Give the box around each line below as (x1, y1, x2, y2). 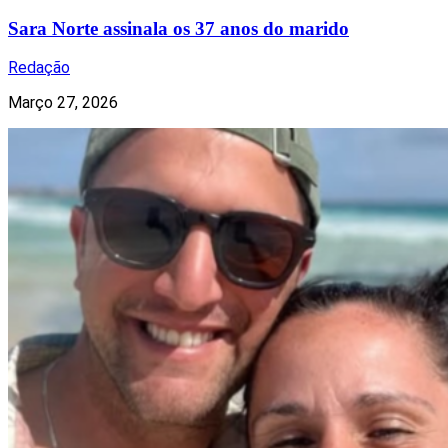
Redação (8, 58, 70, 78)
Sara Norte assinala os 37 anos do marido (8, 17, 349, 39)
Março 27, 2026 (8, 93, 118, 113)
